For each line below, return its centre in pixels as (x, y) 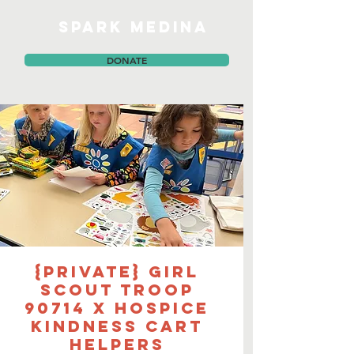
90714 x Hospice (117, 308)
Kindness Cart (117, 326)
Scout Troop (117, 290)
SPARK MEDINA (134, 27)
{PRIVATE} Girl (117, 271)
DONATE (127, 60)
